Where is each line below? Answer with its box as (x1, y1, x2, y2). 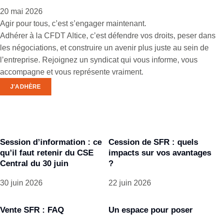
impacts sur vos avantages (108, 148, 211, 157)
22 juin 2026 (108, 178, 151, 187)
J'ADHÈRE (10, 83, 41, 90)
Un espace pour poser (108, 205, 193, 215)
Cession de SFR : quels (108, 137, 198, 147)
